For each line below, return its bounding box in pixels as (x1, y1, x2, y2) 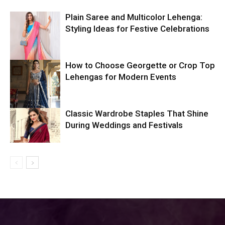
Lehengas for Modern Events (65, 72, 176, 82)
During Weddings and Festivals (65, 120, 183, 131)
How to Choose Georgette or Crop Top (65, 60, 215, 71)
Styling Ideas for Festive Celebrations (65, 24, 209, 34)
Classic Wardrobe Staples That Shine (65, 108, 208, 119)
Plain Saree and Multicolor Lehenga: (65, 12, 202, 23)
